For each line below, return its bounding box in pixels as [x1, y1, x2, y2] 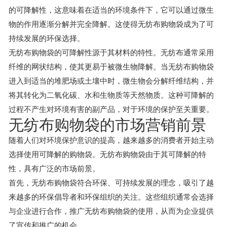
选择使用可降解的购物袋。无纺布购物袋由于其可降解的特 [9, 150, 206, 159]
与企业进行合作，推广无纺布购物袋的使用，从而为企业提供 [9, 207, 214, 215]
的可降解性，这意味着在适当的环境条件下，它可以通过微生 [9, 6, 214, 14]
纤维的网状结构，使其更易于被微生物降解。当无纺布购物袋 [9, 62, 214, 71]
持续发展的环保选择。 [9, 34, 85, 43]
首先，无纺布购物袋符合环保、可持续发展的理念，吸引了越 [9, 178, 214, 187]
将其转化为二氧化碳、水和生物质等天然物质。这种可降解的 [9, 91, 214, 99]
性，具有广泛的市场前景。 [9, 164, 100, 173]
